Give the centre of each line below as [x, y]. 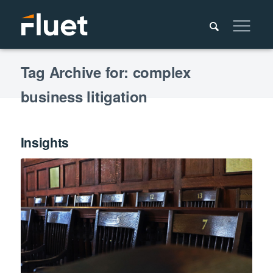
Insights [45, 142]
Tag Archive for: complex [105, 72]
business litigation [84, 96]
